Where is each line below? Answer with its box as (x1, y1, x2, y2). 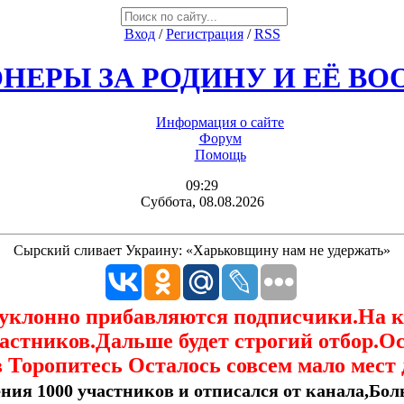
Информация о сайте (156, 114, 284, 130)
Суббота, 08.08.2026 (140, 193, 264, 209)
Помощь (194, 146, 246, 162)
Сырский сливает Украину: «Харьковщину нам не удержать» (14, 242, 390, 258)
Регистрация (165, 26, 243, 41)
